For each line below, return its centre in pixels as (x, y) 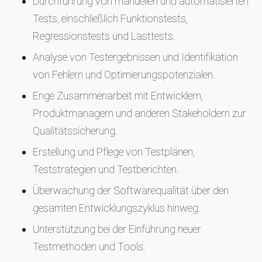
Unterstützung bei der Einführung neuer (117, 229)
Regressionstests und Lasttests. (104, 36)
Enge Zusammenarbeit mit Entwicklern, (118, 96)
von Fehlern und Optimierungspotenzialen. (124, 75)
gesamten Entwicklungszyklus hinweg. (117, 208)
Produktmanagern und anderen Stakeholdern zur (139, 113)
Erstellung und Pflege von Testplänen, (114, 152)
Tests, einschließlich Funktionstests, (110, 18)
